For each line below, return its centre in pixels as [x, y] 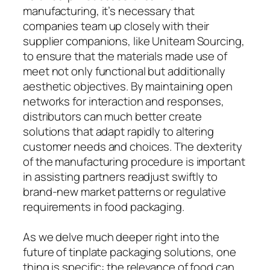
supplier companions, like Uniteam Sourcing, [134, 41]
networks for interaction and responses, [124, 101]
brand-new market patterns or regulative [125, 191]
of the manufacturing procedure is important [134, 161]
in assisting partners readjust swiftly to [120, 176]
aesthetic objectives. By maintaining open [128, 86]
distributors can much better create [112, 116]
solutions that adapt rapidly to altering [118, 131]
